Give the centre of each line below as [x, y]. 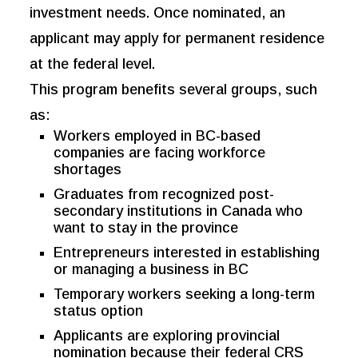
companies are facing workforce [160, 153]
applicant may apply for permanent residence [177, 39]
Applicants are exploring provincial [167, 336]
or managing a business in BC [151, 270]
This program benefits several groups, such [174, 90]
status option [99, 311]
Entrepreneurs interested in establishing [187, 253]
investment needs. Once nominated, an [158, 13]
